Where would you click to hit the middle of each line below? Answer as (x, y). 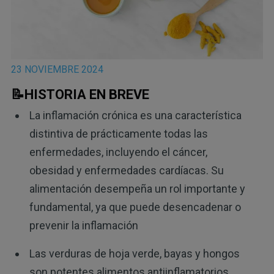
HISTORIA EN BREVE (87, 94)
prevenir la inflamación (83, 226)
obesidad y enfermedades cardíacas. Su (126, 171)
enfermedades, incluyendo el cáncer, (118, 152)
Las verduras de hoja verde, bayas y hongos (134, 254)
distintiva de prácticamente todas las (118, 134)
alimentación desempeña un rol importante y (137, 189)
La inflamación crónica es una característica (135, 116)
